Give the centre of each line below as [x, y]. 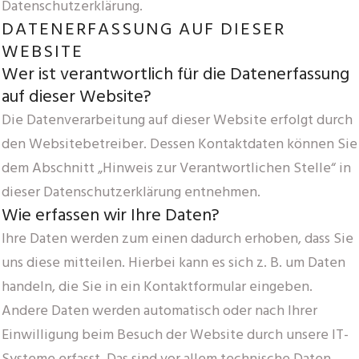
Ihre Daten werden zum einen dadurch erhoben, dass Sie [177, 239]
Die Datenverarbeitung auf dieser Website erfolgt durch [177, 120]
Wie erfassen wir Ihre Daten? [111, 216]
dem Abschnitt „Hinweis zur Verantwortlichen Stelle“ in [176, 168]
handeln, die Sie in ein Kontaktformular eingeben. [157, 287]
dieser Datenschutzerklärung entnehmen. [131, 192]
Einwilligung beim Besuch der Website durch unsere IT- [175, 335]
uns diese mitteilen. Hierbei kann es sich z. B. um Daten [173, 263]
